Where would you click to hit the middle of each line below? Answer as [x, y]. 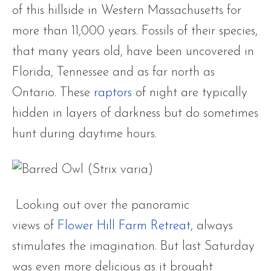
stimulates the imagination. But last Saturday [133, 247]
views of [35, 226]
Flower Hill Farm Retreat [124, 226]
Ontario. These [53, 93]
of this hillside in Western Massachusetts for [127, 11]
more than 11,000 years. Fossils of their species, [135, 31]
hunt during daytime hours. [84, 134]
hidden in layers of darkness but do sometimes [135, 113]
